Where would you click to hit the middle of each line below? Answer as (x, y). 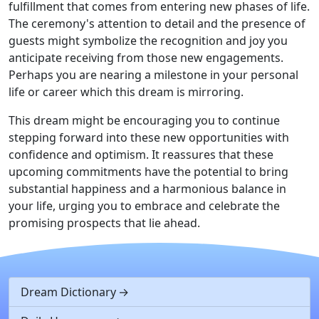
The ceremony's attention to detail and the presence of (157, 23)
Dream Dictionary (68, 292)
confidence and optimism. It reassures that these (141, 155)
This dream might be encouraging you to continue (144, 120)
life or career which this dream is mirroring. (126, 92)
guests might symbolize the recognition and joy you (148, 41)
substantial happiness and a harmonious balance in (147, 189)
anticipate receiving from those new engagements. (146, 58)
